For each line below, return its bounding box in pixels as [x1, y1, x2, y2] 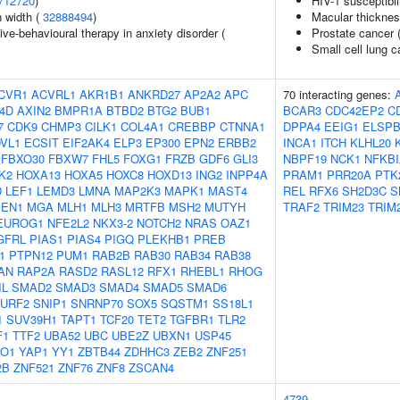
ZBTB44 [78, 343, 121, 360]
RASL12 [101, 262, 144, 279]
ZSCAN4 [129, 359, 174, 376]
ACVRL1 [31, 86, 76, 103]
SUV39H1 [6, 311, 57, 328]
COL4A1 [121, 118, 164, 135]
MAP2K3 [114, 182, 161, 199]
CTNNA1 [220, 118, 265, 135]
